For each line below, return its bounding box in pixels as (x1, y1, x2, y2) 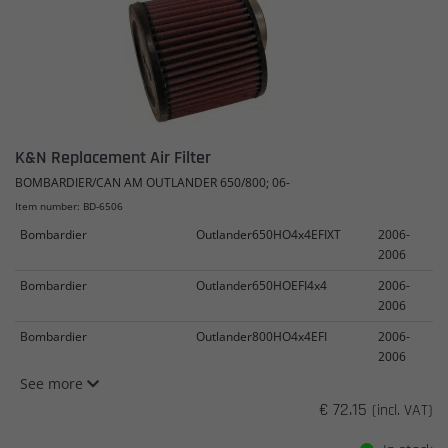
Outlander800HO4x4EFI (196, 328, 327, 345)
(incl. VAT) (372, 400, 433, 421)
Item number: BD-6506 (15, 199, 123, 213)
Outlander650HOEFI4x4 (196, 277, 327, 294)
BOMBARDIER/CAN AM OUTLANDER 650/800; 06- (15, 174, 290, 191)
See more (20, 374, 87, 393)
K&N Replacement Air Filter (15, 146, 211, 169)
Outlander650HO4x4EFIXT (196, 226, 341, 243)
